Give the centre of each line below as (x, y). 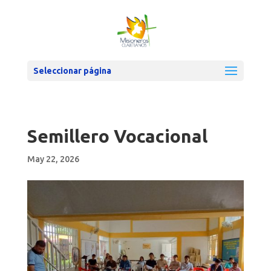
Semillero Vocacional (117, 136)
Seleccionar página (72, 71)
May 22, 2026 (53, 159)
